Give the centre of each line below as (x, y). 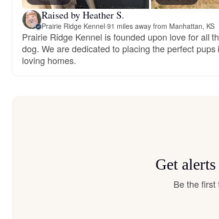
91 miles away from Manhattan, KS (161, 26)
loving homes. (49, 60)
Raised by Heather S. (83, 15)
